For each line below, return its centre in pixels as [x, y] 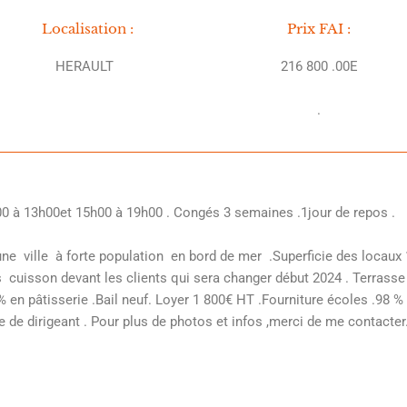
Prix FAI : [319, 29]
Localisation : [88, 29]
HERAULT [88, 67]
